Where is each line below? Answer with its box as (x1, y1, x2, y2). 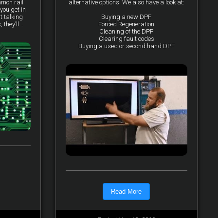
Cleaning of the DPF (99, 28, 154, 35)
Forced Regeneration (98, 20, 155, 28)
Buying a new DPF (101, 13, 152, 20)
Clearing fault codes (98, 35, 154, 42)
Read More (111, 187, 142, 195)
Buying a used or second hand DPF (78, 42, 175, 50)
